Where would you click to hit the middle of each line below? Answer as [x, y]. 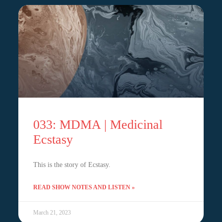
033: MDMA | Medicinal [98, 125]
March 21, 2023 [52, 213]
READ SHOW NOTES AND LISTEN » [84, 188]
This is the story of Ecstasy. [72, 165]
